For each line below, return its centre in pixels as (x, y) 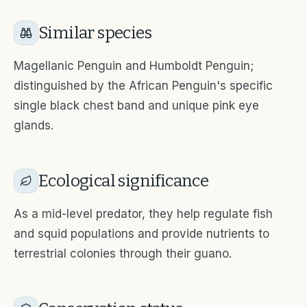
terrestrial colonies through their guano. (123, 253)
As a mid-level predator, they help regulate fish (143, 213)
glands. (34, 125)
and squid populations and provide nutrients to (142, 233)
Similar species (95, 33)
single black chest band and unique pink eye (136, 105)
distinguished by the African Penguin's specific (143, 85)
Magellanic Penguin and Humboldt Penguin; (134, 65)
